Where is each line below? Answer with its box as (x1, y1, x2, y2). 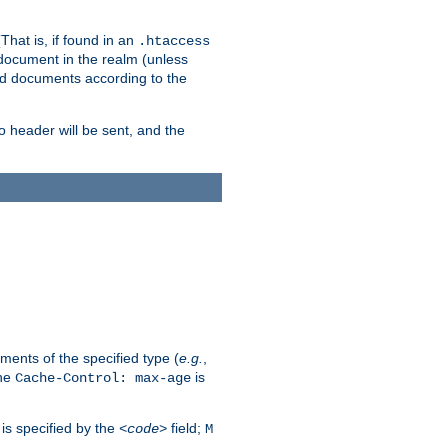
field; (167, 419, 205, 436)
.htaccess (138, 33, 210, 50)
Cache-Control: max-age (15, 369, 191, 386)
